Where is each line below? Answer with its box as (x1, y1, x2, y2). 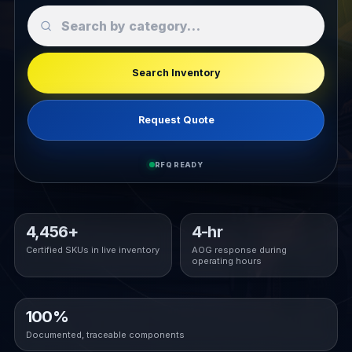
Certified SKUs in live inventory (25, 244, 159, 255)
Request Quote (137, 113, 214, 126)
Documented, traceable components (25, 328, 185, 340)
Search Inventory (131, 66, 221, 79)
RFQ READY (154, 159, 203, 169)
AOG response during (192, 244, 287, 255)
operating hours (192, 255, 262, 266)
